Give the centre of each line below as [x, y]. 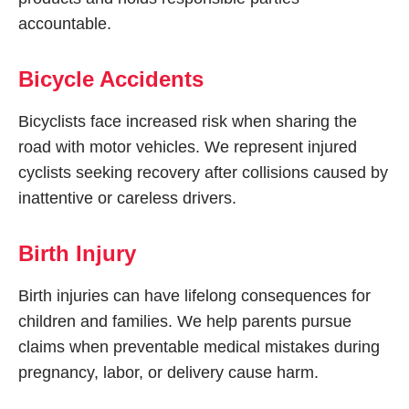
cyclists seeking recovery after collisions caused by [203, 173]
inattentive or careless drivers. [127, 198]
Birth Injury [77, 253]
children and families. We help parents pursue [185, 321]
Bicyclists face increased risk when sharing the [188, 121]
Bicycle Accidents [111, 79]
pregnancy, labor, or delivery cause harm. [168, 372]
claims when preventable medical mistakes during [199, 347]
